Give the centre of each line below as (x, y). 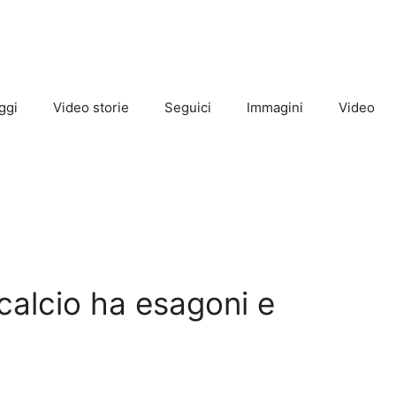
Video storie (91, 107)
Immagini (275, 107)
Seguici (188, 107)
